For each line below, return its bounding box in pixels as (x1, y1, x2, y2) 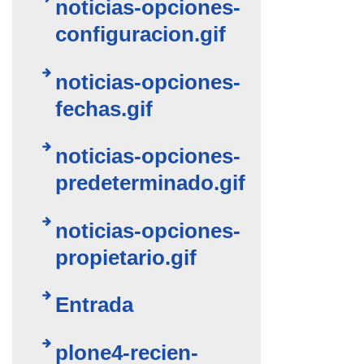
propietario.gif (55, 245, 197, 269)
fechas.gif (55, 97, 154, 120)
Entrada (55, 293, 134, 317)
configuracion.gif (55, 23, 227, 46)
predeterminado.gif (55, 171, 246, 195)
